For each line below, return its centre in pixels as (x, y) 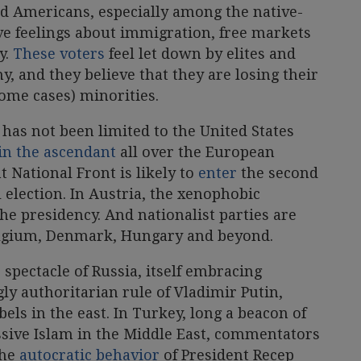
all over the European (195, 151)
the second (278, 172)
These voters (59, 53)
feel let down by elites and (200, 53)
